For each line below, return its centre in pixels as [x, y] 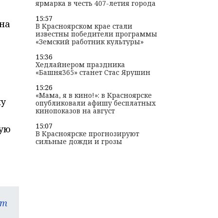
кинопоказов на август [75, 111]
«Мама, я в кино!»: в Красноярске [93, 95]
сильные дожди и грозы [79, 142]
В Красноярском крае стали [84, 26]
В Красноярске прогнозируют [87, 134]
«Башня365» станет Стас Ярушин [93, 73]
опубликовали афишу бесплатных [95, 103]
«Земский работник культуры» [89, 42]
